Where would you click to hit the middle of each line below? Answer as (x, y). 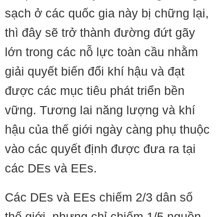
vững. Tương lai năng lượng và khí (100, 110)
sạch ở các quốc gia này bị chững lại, (107, 13)
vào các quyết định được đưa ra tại (100, 149)
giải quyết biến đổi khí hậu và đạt (95, 71)
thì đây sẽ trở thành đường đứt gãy (100, 32)
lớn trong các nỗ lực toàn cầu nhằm (101, 52)
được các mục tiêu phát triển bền (95, 91)
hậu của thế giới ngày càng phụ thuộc (107, 129)
